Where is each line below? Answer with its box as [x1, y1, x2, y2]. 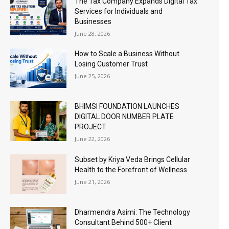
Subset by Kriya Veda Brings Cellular [75, 155, 191, 164]
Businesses [75, 17, 112, 26]
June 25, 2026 [75, 72, 110, 80]
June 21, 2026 [75, 177, 110, 186]
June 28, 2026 [75, 29, 110, 37]
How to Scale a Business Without [75, 50, 180, 58]
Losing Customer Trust [75, 60, 148, 68]
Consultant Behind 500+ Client [75, 218, 172, 226]
